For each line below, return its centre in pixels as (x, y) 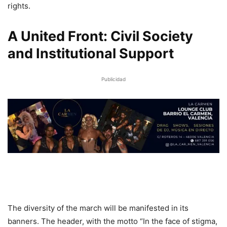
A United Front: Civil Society (100, 36)
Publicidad (113, 79)
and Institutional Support (91, 54)
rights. (19, 6)
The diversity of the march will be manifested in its (98, 208)
